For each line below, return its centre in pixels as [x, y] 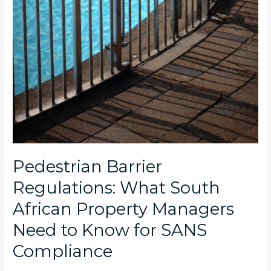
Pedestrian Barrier [88, 166]
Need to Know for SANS [110, 230]
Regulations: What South [117, 188]
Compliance [63, 251]
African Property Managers [124, 209]
